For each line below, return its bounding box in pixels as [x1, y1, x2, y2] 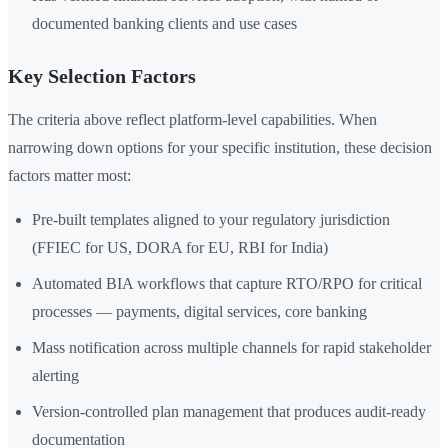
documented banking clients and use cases [32, 15, 297, 33]
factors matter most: [8, 167, 131, 185]
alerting [32, 367, 79, 385]
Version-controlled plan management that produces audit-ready [32, 403, 426, 421]
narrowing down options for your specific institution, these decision [8, 139, 432, 157]
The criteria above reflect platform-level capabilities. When [8, 111, 377, 129]
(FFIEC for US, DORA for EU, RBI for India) [32, 239, 328, 257]
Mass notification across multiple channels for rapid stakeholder [32, 339, 431, 357]
